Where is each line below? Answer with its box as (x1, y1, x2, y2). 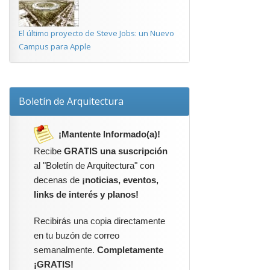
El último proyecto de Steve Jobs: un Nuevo (19, 28, 174, 39)
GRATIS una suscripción (64, 146, 168, 156)
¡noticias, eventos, (82, 175, 159, 185)
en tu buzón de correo (34, 231, 119, 240)
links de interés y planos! (34, 190, 139, 199)
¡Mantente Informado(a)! (58, 130, 160, 139)
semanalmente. (34, 245, 97, 255)
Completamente (97, 245, 163, 255)
